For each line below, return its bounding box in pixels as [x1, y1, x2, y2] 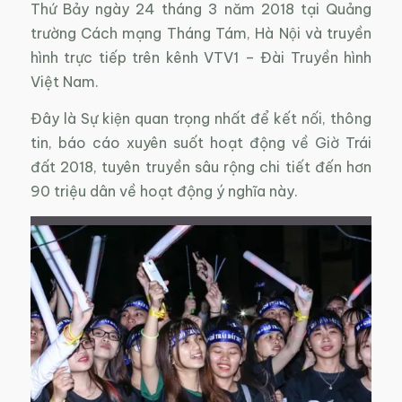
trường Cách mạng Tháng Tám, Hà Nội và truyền [30, 24, 372, 43]
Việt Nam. [30, 73, 99, 92]
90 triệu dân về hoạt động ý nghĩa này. [30, 181, 298, 200]
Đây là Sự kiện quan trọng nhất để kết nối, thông [30, 109, 372, 127]
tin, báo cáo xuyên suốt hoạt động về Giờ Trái [30, 133, 372, 152]
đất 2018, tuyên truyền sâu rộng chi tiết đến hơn [30, 157, 372, 176]
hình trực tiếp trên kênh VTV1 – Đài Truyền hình [30, 48, 372, 67]
